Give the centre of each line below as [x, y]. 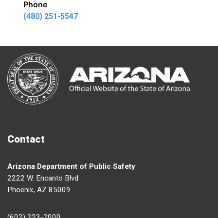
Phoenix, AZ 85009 [39, 190]
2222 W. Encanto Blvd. [44, 178]
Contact [26, 139]
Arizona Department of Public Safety [71, 167]
